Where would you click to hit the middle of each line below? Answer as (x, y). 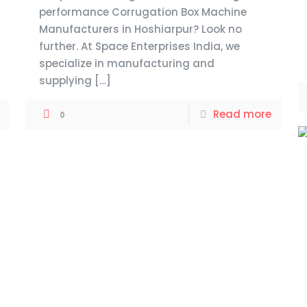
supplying (65, 81)
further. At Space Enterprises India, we (139, 46)
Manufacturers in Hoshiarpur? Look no (140, 29)
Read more (243, 114)
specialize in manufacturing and (126, 63)
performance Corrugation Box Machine (143, 12)
